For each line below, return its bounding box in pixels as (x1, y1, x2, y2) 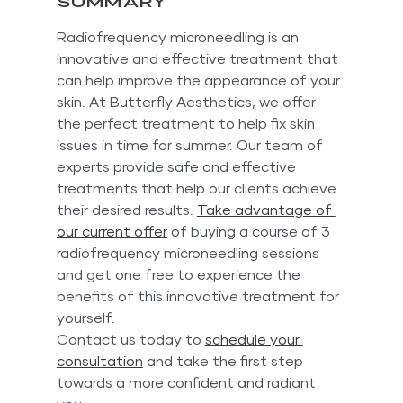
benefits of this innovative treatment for (56, 289, 343, 304)
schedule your (204, 332, 303, 347)
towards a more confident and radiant (56, 375, 319, 390)
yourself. (56, 310, 115, 326)
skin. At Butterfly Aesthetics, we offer (56, 94, 319, 110)
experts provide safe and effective (56, 159, 300, 175)
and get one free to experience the (56, 267, 304, 282)
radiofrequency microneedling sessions (56, 246, 323, 261)
